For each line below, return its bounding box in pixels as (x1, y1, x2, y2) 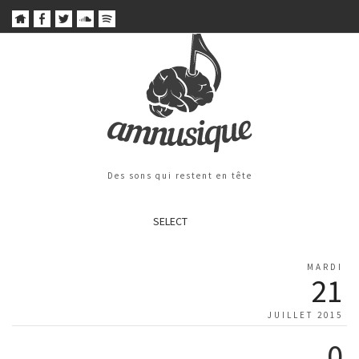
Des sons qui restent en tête (107, 170, 252, 182)
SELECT (152, 214, 188, 229)
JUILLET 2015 (268, 309, 343, 321)
